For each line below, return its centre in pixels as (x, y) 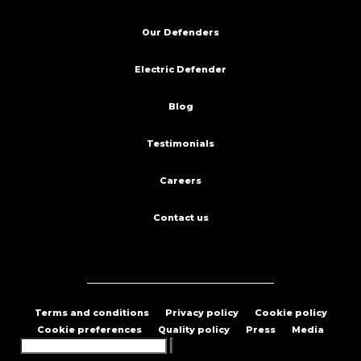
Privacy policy (201, 313)
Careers (180, 181)
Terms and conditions (91, 313)
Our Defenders (180, 33)
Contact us (180, 218)
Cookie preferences (89, 330)
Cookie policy (290, 313)
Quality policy (194, 330)
